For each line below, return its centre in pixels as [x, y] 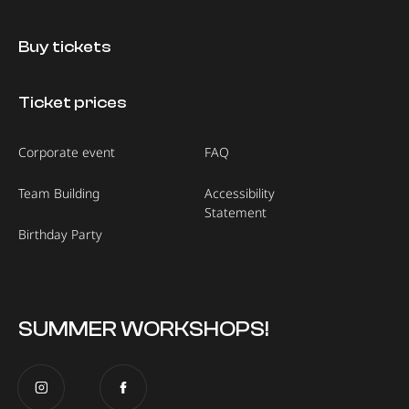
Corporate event [67, 152]
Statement [236, 212]
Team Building [59, 193]
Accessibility [240, 193]
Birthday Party [60, 234]
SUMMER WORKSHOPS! [144, 329]
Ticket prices [73, 102]
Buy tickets [65, 47]
